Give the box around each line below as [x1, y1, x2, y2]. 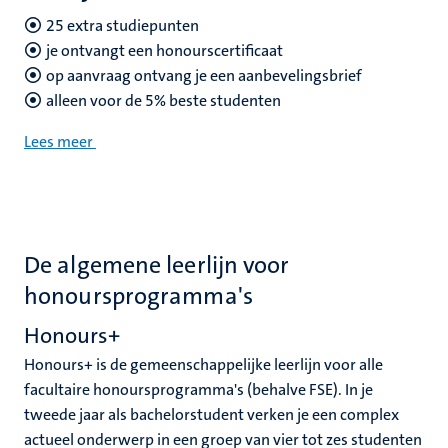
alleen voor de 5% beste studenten [46, 90, 281, 111]
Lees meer [24, 131, 93, 152]
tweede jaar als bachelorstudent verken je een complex [24, 404, 399, 425]
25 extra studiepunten [46, 15, 199, 36]
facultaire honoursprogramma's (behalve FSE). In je [24, 379, 373, 400]
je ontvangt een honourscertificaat [46, 40, 283, 61]
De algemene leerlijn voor [24, 249, 290, 281]
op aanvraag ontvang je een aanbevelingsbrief [46, 65, 362, 86]
